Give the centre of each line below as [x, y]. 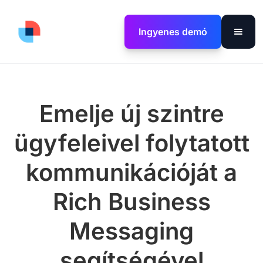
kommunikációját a [131, 172]
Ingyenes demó [173, 31]
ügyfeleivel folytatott [131, 143]
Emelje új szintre [131, 114]
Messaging [131, 231]
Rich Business [131, 202]
